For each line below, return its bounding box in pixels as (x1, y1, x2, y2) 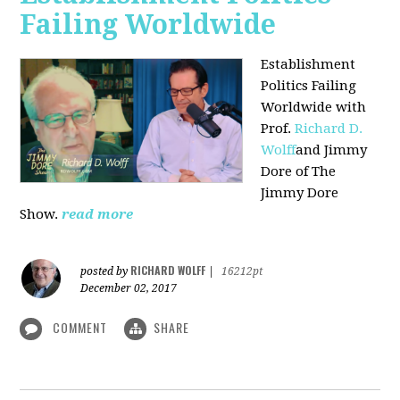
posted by (80, 264, 131, 278)
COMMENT (49, 317, 112, 337)
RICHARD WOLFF (130, 262, 206, 278)
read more (62, 205, 134, 222)
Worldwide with (261, 98, 367, 115)
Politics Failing (261, 77, 357, 94)
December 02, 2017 (80, 281, 178, 295)
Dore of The (261, 162, 337, 179)
